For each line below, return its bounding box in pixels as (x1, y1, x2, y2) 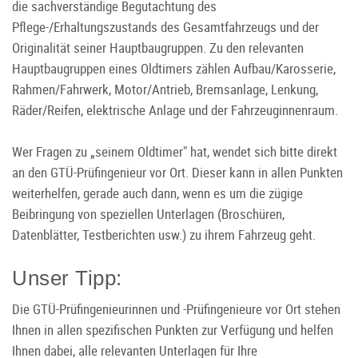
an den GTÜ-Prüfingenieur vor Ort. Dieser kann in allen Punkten (12, 162, 343, 181)
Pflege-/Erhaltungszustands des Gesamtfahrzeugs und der (12, 17, 319, 36)
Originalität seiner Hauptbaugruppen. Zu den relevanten (12, 38, 304, 57)
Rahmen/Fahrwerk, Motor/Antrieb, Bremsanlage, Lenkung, (12, 79, 318, 98)
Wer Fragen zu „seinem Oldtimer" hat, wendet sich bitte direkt (12, 141, 337, 161)
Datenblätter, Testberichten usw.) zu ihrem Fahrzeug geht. (12, 225, 316, 244)
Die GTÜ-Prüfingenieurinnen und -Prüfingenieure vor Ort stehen (12, 299, 340, 318)
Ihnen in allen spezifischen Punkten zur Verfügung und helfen (12, 320, 333, 339)
